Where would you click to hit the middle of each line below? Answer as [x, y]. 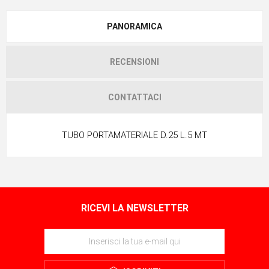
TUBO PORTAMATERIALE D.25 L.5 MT [134, 135]
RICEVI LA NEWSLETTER [134, 208]
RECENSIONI [134, 62]
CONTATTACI [134, 97]
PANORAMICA [134, 26]
